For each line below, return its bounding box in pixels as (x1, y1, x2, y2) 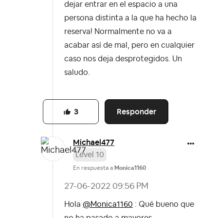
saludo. (64, 69, 90, 77)
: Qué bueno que (133, 200, 194, 209)
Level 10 (75, 151, 104, 159)
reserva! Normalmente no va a (64, 28, 172, 36)
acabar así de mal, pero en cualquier (64, 41, 195, 50)
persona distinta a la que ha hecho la (64, 14, 197, 22)
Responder (117, 107, 157, 117)
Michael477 (73, 137, 114, 148)
